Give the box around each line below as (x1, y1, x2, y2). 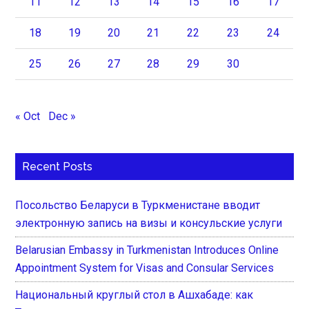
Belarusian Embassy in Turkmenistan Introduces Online (15, 243, 279, 257)
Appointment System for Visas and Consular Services (15, 261, 275, 275)
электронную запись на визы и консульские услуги (15, 217, 283, 230)
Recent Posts (22, 160, 93, 174)
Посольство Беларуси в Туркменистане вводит (15, 199, 261, 212)
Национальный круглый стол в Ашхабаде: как (15, 288, 254, 302)
